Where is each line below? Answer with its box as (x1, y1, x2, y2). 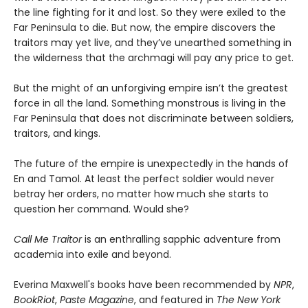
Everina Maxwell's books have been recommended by (14, 278, 274, 292)
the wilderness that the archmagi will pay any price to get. (14, 51, 294, 65)
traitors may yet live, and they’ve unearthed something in (14, 36, 291, 50)
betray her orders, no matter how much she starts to (14, 187, 269, 201)
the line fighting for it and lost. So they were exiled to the (14, 5, 286, 20)
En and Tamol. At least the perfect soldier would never (14, 172, 274, 186)
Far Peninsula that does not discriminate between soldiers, (14, 111, 294, 126)
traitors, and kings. (14, 126, 100, 141)
